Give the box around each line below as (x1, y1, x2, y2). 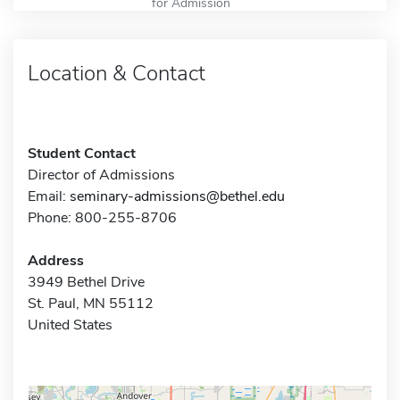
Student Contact (28, 143, 136, 163)
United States (28, 314, 112, 335)
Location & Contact (28, 58, 205, 87)
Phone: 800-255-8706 (28, 207, 177, 228)
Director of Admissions (28, 164, 175, 185)
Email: (28, 186, 70, 206)
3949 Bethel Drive (28, 271, 145, 292)
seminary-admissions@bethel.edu (70, 186, 285, 206)
